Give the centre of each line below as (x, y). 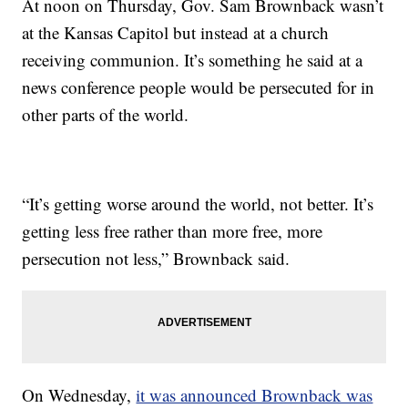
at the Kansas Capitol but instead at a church (176, 33)
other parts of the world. (106, 115)
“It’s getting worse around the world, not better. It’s (198, 204)
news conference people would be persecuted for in (199, 87)
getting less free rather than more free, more (173, 231)
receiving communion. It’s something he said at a (193, 60)
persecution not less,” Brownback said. (156, 259)
